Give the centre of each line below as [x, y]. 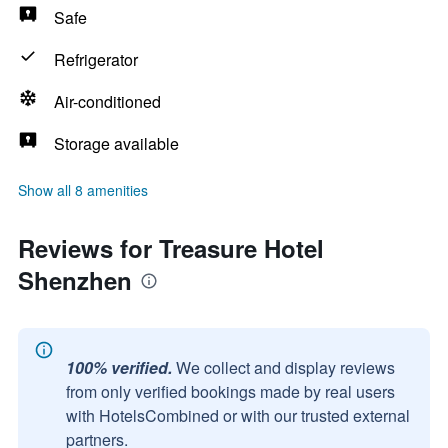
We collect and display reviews [285, 367]
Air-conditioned [107, 101]
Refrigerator [96, 59]
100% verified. [119, 367]
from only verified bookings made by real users [230, 391]
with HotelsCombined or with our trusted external [238, 415]
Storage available [116, 143]
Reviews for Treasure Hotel [171, 248]
